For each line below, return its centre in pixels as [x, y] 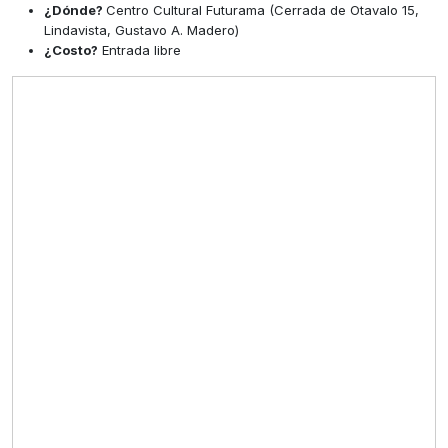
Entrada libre [139, 49]
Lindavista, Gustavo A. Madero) [141, 29]
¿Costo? [71, 49]
